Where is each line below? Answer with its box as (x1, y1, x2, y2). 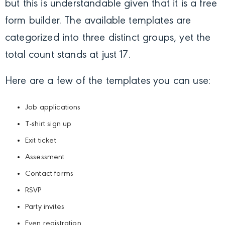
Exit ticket (25, 137, 56, 145)
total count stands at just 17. (5, 50, 131, 61)
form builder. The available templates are (5, 16, 191, 27)
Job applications (25, 103, 81, 112)
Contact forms (25, 170, 74, 178)
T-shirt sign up (25, 120, 72, 129)
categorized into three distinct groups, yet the (5, 33, 211, 44)
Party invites (25, 203, 65, 211)
